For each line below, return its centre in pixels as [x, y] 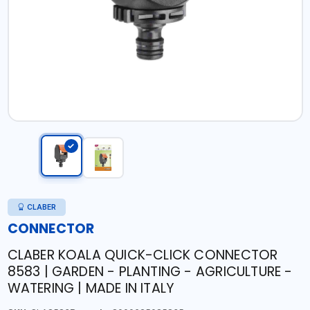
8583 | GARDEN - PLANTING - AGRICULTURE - [150, 272]
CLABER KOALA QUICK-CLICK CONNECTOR [143, 255]
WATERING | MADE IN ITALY [91, 288]
